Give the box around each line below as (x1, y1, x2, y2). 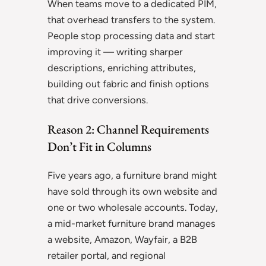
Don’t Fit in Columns (47, 138, 151, 155)
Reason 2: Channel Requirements (47, 121, 209, 138)
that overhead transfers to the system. (47, 14, 215, 26)
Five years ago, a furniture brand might (47, 169, 217, 182)
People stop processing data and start (47, 30, 215, 42)
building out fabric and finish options (47, 78, 209, 90)
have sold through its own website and (47, 185, 217, 198)
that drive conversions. (47, 94, 148, 106)
